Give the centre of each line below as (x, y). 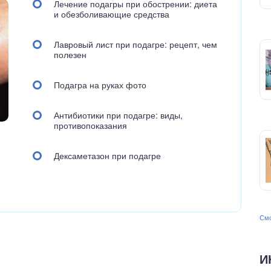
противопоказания (91, 125)
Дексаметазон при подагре (108, 155)
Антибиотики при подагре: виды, (119, 115)
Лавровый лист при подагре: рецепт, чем (136, 44)
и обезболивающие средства (112, 14)
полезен (70, 54)
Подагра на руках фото (100, 85)
